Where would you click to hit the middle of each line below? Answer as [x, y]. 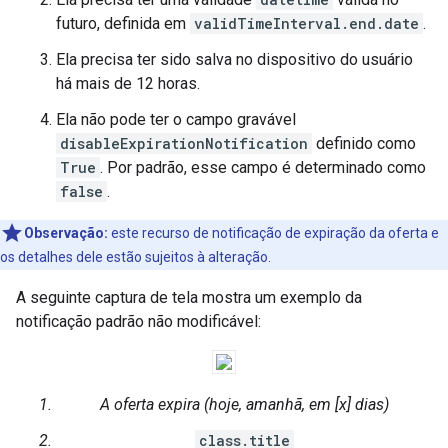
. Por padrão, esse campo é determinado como [263, 167]
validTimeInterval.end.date [306, 23]
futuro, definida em [123, 23]
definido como [364, 143]
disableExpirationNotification [184, 143]
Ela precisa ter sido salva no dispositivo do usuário [234, 59]
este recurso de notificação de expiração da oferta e [273, 233]
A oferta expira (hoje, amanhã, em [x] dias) [244, 404]
